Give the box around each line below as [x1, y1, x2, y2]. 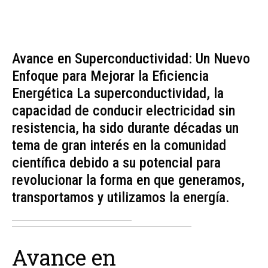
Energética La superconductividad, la [12, 85, 224, 102]
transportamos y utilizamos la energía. [12, 189, 230, 206]
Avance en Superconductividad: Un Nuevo [12, 50, 250, 68]
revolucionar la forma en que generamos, [12, 172, 245, 189]
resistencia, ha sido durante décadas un [12, 120, 239, 137]
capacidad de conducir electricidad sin [12, 102, 235, 120]
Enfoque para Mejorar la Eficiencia [12, 68, 209, 85]
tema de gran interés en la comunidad [12, 137, 226, 154]
